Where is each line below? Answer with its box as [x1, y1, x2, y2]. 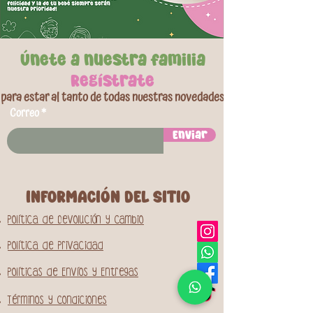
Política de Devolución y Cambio [8, 212, 144, 235]
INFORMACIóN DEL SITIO [26, 186, 190, 208]
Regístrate [71, 70, 154, 92]
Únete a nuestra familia [20, 49, 205, 71]
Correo [10, 104, 39, 123]
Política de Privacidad [8, 238, 103, 261]
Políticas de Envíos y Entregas [8, 264, 138, 287]
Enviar [172, 128, 208, 143]
